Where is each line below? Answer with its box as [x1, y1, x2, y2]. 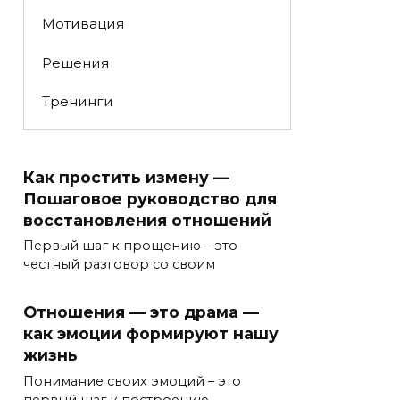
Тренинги [41, 92, 113, 110]
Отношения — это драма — [23, 302, 259, 321]
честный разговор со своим [23, 256, 215, 273]
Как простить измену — [23, 167, 229, 187]
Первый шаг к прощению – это [23, 237, 237, 254]
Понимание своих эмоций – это [23, 372, 241, 389]
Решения [41, 54, 109, 71]
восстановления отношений [23, 210, 271, 229]
